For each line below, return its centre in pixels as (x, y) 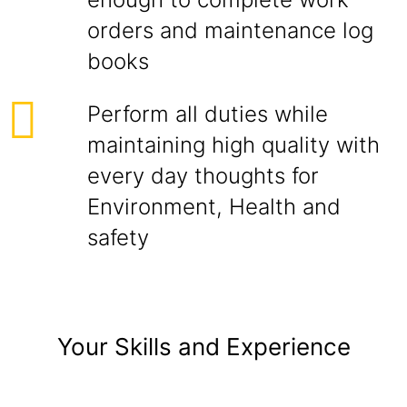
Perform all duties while (208, 114)
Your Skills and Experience (203, 347)
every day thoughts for (203, 176)
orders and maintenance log (230, 30)
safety (118, 238)
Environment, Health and (214, 207)
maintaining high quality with (233, 145)
